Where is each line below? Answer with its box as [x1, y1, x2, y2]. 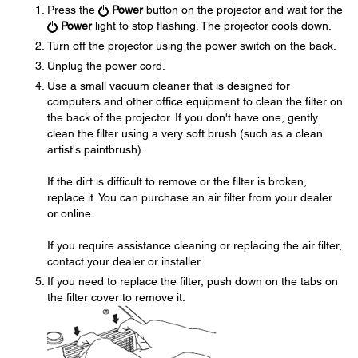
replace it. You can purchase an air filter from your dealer [47, 191, 332, 204]
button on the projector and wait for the [143, 3, 343, 16]
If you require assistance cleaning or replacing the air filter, [47, 239, 342, 252]
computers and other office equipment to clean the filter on [47, 95, 343, 108]
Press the [47, 3, 98, 16]
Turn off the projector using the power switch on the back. [47, 39, 336, 52]
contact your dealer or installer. [47, 255, 203, 268]
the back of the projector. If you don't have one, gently [47, 111, 318, 124]
